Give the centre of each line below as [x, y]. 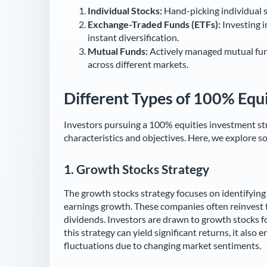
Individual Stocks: [125, 10]
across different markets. [138, 64]
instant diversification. [133, 37]
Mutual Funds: [118, 51]
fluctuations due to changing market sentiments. [162, 246]
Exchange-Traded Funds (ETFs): [154, 24]
